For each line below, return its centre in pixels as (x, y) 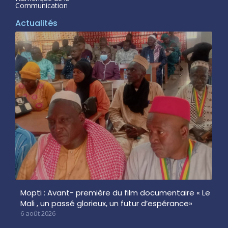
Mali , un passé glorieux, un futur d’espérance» (106, 203)
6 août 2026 (38, 213)
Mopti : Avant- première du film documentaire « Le (115, 192)
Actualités (36, 23)
